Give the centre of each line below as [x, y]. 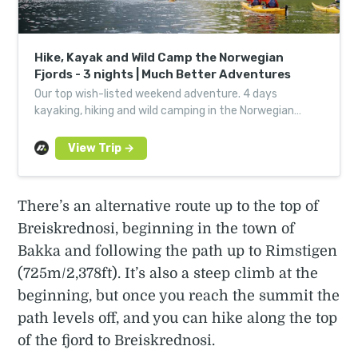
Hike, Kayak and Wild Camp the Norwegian [159, 57]
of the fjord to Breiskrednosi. [117, 340]
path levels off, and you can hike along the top [178, 318]
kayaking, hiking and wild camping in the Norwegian [165, 110]
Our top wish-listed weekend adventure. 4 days [156, 93]
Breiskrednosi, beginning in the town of [157, 228]
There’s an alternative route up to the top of [169, 206]
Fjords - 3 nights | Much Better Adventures [163, 74]
